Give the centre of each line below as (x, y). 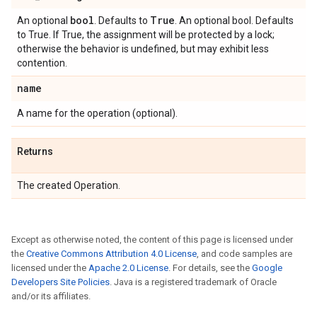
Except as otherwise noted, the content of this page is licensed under (152, 240)
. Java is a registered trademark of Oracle (193, 282)
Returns (35, 151)
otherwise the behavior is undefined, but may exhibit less (143, 49)
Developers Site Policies (60, 282)
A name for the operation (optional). (97, 113)
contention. (42, 63)
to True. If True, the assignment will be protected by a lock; (146, 35)
